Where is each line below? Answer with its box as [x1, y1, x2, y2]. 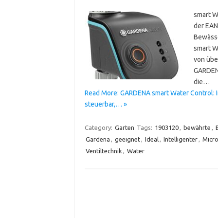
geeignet [114, 135, 140, 143]
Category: [84, 124, 114, 131]
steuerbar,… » [84, 100, 127, 108]
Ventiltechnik [85, 147, 122, 154]
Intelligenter [163, 135, 198, 143]
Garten [114, 124, 134, 131]
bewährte [183, 124, 211, 131]
